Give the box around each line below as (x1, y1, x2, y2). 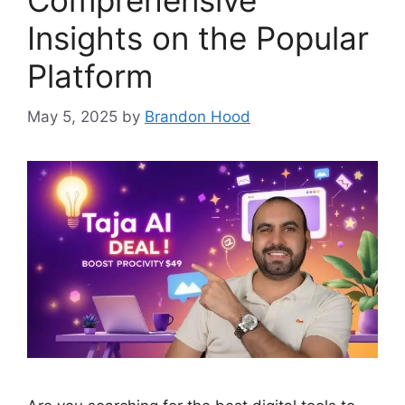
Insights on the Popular (27, 19, 369, 58)
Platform (27, 57, 153, 96)
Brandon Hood (145, 107, 250, 126)
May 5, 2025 (27, 107, 118, 126)
